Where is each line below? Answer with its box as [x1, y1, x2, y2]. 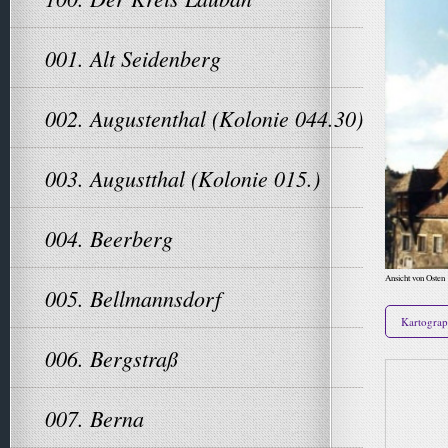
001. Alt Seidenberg [45, 43, 221, 73]
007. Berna [45, 403, 144, 433]
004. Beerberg [45, 223, 173, 253]
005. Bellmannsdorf [45, 283, 221, 313]
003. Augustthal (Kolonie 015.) [45, 163, 320, 193]
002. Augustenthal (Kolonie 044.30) [45, 103, 363, 133]
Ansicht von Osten [385, 271, 445, 284]
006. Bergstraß [45, 343, 178, 373]
